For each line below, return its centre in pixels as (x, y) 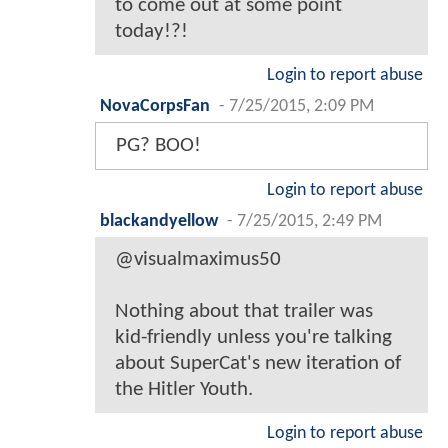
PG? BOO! (158, 146)
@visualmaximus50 (198, 260)
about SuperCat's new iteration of (258, 364)
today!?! (151, 32)
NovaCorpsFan (155, 107)
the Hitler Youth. (184, 390)
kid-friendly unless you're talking (253, 338)
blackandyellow (159, 222)
